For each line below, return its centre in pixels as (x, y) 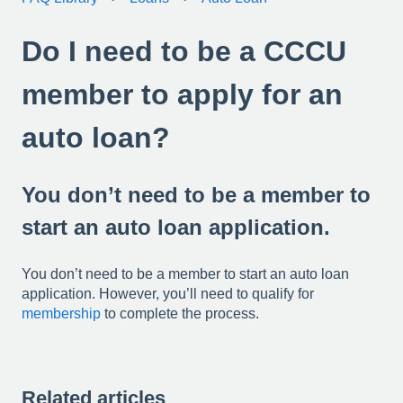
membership (61, 313)
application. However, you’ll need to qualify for (168, 293)
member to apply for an (182, 94)
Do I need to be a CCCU (184, 51)
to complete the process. (180, 313)
